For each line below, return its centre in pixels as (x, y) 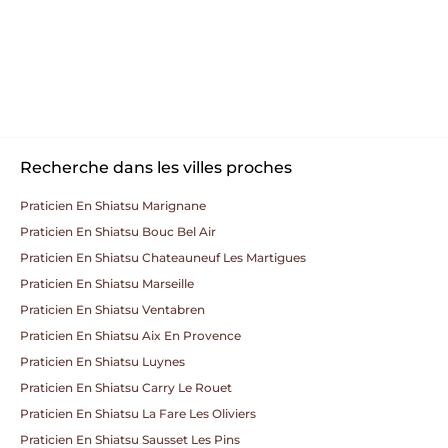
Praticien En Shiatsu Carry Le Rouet (126, 387)
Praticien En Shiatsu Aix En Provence (130, 335)
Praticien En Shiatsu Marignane (113, 205)
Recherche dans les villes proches (156, 167)
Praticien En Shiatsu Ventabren (112, 309)
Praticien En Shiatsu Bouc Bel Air (118, 231)
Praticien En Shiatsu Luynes (102, 361)
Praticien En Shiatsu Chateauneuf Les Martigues (163, 257)
